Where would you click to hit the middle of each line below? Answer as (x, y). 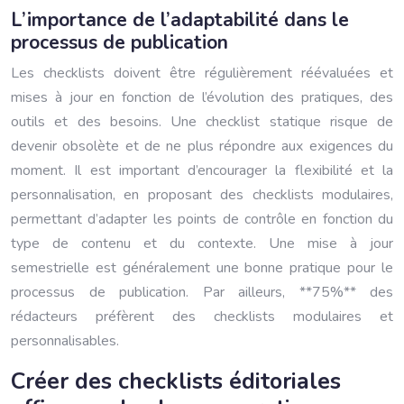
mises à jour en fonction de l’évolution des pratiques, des (202, 97)
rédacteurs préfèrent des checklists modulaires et (202, 317)
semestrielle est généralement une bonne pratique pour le (202, 268)
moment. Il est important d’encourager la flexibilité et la (202, 170)
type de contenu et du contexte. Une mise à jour (202, 243)
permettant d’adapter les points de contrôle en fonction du (202, 219)
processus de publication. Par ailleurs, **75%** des (202, 292)
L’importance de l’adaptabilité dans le (180, 20)
